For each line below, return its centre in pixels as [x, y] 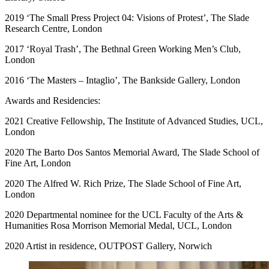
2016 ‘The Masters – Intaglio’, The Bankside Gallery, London [122, 80]
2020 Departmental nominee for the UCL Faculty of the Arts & [124, 214]
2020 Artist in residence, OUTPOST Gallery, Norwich [108, 246]
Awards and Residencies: [53, 100]
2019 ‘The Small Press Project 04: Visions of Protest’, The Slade [127, 17]
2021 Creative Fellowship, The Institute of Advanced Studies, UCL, [134, 121]
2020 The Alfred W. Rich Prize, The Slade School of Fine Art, [123, 183]
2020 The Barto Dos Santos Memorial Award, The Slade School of [132, 152]
